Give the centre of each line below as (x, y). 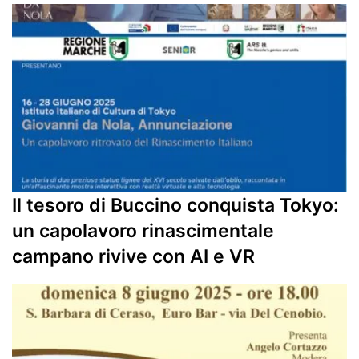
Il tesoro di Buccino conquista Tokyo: (175, 206)
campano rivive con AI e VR (133, 257)
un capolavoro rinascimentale (143, 231)
